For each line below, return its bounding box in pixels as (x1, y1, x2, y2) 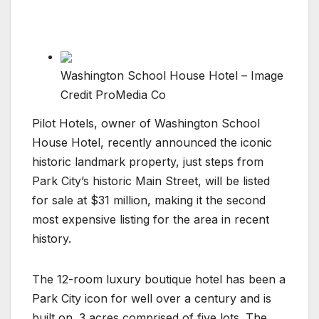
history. (32, 231, 75, 246)
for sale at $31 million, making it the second (32, 192, 266, 207)
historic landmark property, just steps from (32, 154, 263, 169)
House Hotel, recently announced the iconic (32, 135, 272, 150)
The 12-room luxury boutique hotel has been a (32, 271, 286, 286)
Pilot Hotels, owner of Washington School (32, 115, 260, 130)
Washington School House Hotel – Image (61, 68, 283, 83)
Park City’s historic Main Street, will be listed (32, 173, 270, 188)
